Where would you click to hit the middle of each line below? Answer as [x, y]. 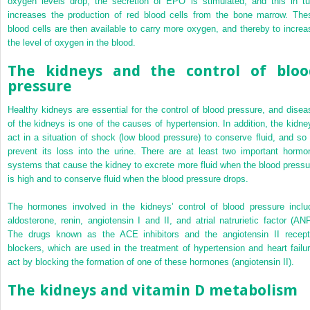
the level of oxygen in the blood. [72, 42]
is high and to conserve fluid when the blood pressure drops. [128, 179]
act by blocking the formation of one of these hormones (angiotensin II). [151, 262]
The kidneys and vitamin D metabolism [153, 290]
